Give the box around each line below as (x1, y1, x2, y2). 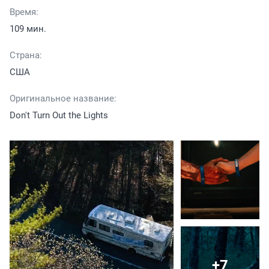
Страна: (10, 50, 42, 61)
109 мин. (10, 23, 46, 35)
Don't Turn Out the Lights (10, 110, 108, 121)
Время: (10, 7, 38, 18)
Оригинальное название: (10, 93, 116, 104)
